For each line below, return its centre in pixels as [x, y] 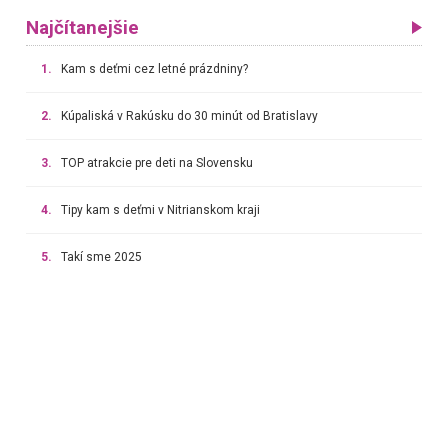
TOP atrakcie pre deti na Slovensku [156, 162]
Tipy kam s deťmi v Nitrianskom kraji [160, 209]
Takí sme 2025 [101, 256]
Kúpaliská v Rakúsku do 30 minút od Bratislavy [189, 115]
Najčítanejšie [82, 27]
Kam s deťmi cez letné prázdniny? [154, 68]
